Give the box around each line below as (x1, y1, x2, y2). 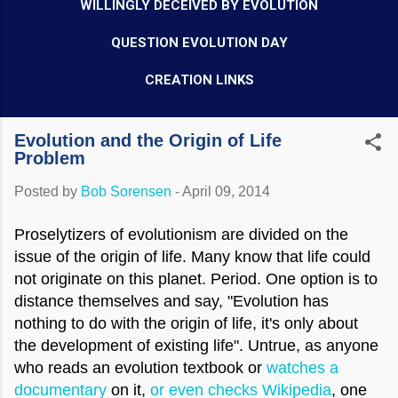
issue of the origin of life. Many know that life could (14, 248, 370, 266)
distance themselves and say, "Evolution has (14, 292, 329, 310)
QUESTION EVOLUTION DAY (110, 35, 288, 51)
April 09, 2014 (182, 184, 270, 199)
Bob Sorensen (81, 184, 171, 199)
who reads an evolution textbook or (14, 359, 267, 377)
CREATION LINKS (144, 72, 254, 88)
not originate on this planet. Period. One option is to (14, 270, 378, 288)
